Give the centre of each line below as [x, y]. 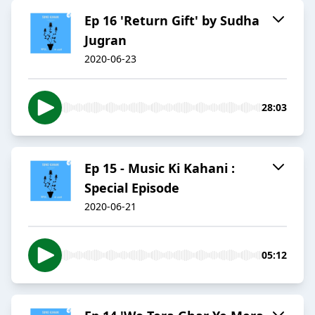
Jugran [105, 40]
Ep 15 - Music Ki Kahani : [160, 168]
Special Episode [132, 188]
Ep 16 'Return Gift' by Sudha [172, 21]
